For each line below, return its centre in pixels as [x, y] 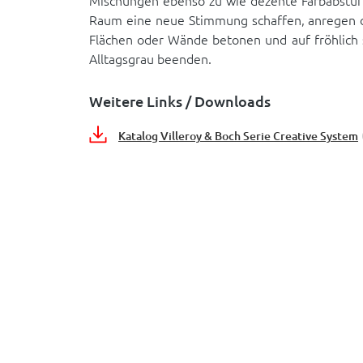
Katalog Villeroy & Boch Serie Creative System [238, 136]
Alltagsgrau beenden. [150, 58]
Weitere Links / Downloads [180, 101]
